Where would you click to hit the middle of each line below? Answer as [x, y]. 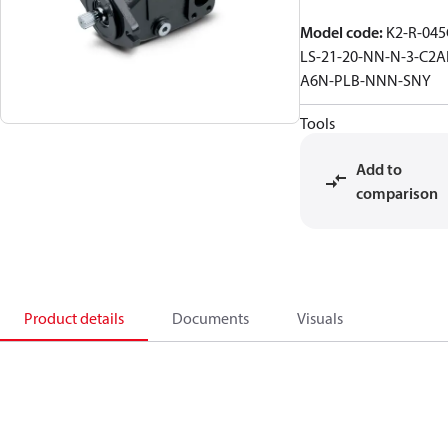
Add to [379, 169]
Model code [339, 32]
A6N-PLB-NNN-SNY [365, 80]
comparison [397, 193]
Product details [74, 318]
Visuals [320, 318]
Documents [210, 318]
